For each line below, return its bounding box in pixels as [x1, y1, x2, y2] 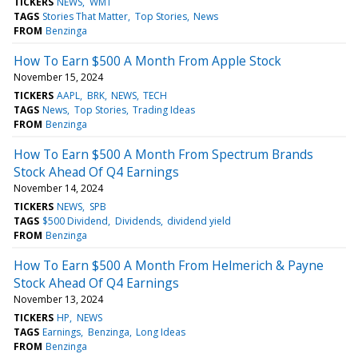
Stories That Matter [42, 9, 129, 23]
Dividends [114, 213, 161, 228]
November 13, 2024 [14, 292, 103, 306]
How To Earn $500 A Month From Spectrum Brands [14, 145, 313, 163]
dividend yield [166, 213, 231, 228]
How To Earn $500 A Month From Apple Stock [14, 51, 281, 70]
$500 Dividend [42, 213, 109, 228]
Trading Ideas [132, 102, 195, 117]
